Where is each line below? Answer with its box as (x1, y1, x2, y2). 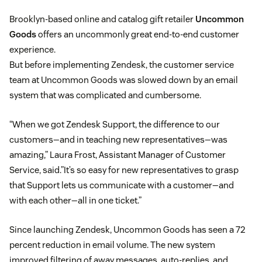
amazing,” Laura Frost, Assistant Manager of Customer (9, 149, 226, 160)
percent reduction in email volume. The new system (9, 239, 215, 250)
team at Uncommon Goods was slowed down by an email (9, 74, 238, 85)
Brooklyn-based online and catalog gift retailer (9, 13, 195, 25)
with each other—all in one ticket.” (9, 194, 142, 206)
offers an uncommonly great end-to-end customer (38, 28, 239, 40)
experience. (9, 43, 56, 55)
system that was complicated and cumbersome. (9, 89, 201, 101)
